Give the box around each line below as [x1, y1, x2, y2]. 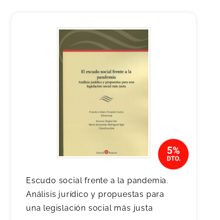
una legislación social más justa [26, 203, 153, 213]
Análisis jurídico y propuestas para [26, 190, 165, 199]
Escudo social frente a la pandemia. [26, 176, 168, 185]
